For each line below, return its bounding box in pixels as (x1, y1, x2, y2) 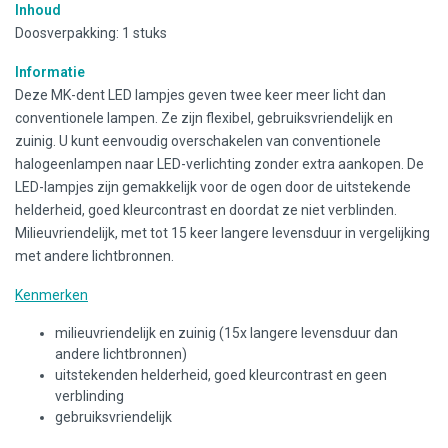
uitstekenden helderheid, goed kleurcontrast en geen (55, 366, 387, 383)
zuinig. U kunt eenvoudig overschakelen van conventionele (15, 132, 381, 149)
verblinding (55, 387, 124, 404)
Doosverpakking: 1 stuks (15, 24, 167, 41)
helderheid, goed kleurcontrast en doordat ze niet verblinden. (15, 201, 397, 218)
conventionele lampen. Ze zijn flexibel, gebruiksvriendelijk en (15, 109, 393, 126)
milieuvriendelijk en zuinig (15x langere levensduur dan (55, 324, 398, 341)
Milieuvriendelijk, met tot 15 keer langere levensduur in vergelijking (15, 224, 430, 241)
